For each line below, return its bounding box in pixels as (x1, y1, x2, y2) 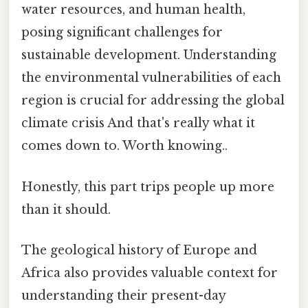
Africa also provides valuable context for (21, 265, 278, 280)
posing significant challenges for (21, 25, 223, 41)
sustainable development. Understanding (21, 47, 276, 63)
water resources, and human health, (21, 2, 245, 18)
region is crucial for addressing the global (21, 93, 285, 109)
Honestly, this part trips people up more (21, 179, 274, 195)
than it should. (21, 201, 111, 217)
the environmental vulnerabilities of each (21, 70, 281, 86)
